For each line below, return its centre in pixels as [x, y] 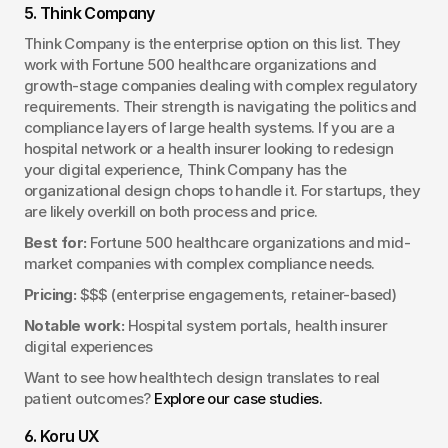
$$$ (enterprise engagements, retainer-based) [236, 294]
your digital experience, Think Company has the [185, 169]
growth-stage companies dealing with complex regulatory [221, 85]
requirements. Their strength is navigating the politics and [220, 106]
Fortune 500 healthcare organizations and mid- [248, 242]
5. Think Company [89, 12]
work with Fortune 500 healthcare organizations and [200, 64]
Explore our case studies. [238, 398]
